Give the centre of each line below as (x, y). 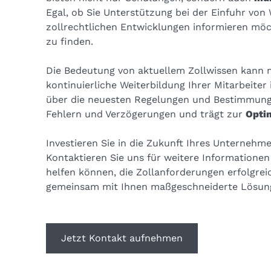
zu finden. (69, 42)
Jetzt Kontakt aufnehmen (122, 238)
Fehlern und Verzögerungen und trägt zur (145, 114)
